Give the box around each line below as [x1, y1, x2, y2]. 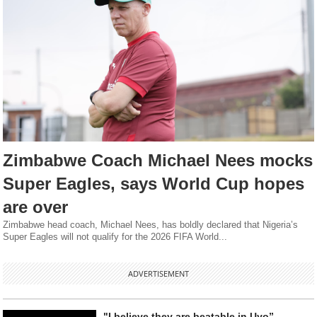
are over [3, 197, 69, 217]
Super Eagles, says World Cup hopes [3, 174, 305, 194]
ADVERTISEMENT [127, 268, 189, 279]
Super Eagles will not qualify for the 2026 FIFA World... [3, 231, 228, 243]
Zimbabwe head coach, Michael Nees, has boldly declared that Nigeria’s [3, 219, 299, 231]
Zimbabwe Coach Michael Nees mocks [3, 151, 313, 171]
